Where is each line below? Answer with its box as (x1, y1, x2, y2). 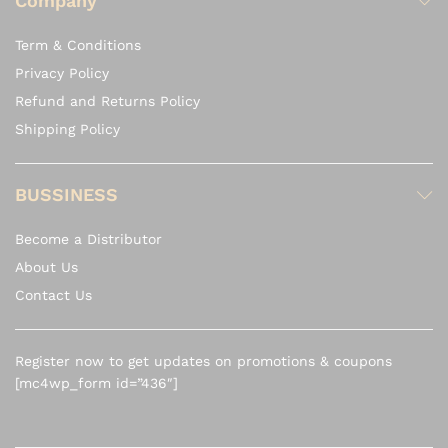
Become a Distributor (15, 231, 162, 248)
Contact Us (15, 287, 92, 304)
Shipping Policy (15, 121, 120, 138)
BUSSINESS (15, 184, 118, 206)
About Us (15, 259, 78, 276)
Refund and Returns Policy (15, 93, 200, 110)
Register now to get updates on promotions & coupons (15, 353, 392, 370)
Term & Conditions (15, 37, 141, 54)
